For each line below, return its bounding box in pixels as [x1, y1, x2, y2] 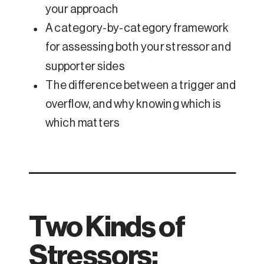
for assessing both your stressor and [45, 42, 231, 54]
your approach [45, 4, 119, 16]
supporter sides [45, 61, 125, 72]
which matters [45, 117, 120, 130]
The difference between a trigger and [45, 80, 236, 92]
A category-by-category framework [45, 22, 229, 35]
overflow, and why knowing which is [45, 98, 222, 111]
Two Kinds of [29, 212, 186, 242]
